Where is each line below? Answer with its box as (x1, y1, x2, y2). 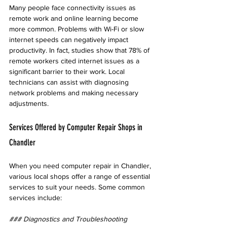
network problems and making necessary (9, 89, 140, 97)
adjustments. (9, 99, 49, 107)
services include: (9, 194, 62, 202)
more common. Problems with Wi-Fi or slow (9, 25, 146, 33)
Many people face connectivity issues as (9, 4, 138, 12)
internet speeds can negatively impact (9, 35, 130, 44)
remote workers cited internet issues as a (9, 57, 141, 65)
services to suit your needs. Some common (9, 183, 147, 191)
